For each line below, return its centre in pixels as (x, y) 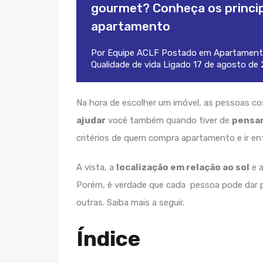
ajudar (91, 120)
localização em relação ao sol (183, 167)
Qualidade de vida (126, 65)
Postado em (186, 53)
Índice (108, 239)
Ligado (177, 65)
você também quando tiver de (169, 120)
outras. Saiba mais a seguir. (130, 203)
